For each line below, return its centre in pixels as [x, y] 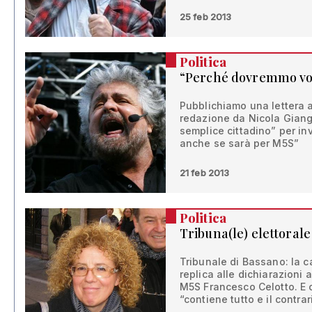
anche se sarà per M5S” [239, 143]
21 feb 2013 [204, 173]
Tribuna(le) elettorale [245, 234]
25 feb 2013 [205, 17]
